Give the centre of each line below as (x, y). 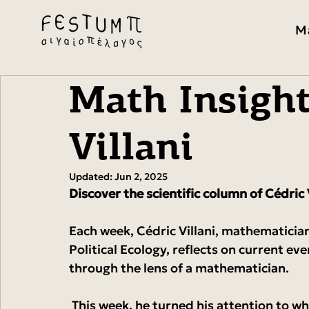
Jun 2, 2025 (141, 177)
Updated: (92, 177)
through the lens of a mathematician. (179, 268)
